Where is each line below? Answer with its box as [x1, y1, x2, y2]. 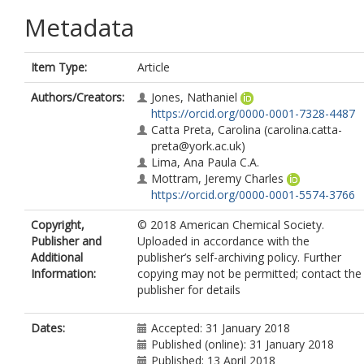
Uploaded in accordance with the [137, 233, 310, 249]
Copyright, [31, 217, 84, 232]
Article [137, 59, 170, 75]
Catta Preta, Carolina [151, 122, 261, 137]
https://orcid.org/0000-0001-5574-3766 [151, 187, 355, 202]
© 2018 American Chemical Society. [137, 217, 324, 232]
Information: [31, 266, 96, 281]
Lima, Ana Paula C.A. [151, 154, 259, 170]
